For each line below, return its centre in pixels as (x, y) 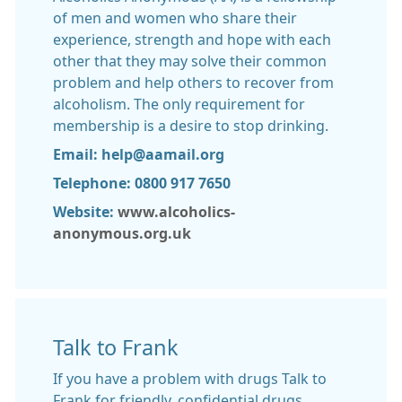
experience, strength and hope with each (192, 39)
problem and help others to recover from (193, 83)
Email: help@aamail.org (139, 154)
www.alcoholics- (175, 212)
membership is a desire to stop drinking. (191, 126)
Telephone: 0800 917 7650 (142, 183)
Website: (83, 212)
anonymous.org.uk (122, 233)
